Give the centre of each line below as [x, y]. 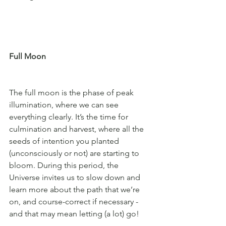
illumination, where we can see [65, 104]
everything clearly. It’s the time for [70, 117]
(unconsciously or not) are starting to [75, 153]
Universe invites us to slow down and [76, 177]
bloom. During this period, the [65, 165]
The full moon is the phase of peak [72, 92]
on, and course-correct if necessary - [75, 201]
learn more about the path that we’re [75, 189]
